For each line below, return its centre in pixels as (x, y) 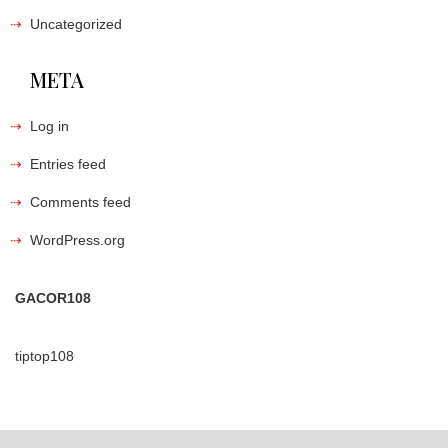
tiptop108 (44, 355)
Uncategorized (76, 23)
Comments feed (80, 201)
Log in (49, 125)
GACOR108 (53, 297)
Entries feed (68, 163)
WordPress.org (77, 239)
